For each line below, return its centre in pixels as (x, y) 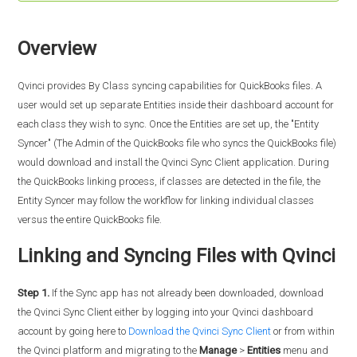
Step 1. (34, 293)
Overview (57, 49)
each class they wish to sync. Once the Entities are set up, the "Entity (169, 124)
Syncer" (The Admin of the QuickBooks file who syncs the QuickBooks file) (177, 143)
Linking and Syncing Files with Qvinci (177, 256)
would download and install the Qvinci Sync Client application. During (174, 163)
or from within (303, 331)
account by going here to (73, 331)
